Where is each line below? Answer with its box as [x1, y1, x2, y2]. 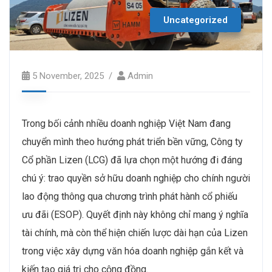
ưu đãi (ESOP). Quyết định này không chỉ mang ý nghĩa [22, 208, 248, 220]
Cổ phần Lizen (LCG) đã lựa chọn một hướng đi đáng [22, 154, 242, 166]
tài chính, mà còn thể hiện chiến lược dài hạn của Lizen [22, 226, 248, 239]
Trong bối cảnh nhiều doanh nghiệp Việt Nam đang [22, 117, 231, 129]
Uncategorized [163, 14, 228, 25]
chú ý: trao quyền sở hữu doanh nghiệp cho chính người [22, 172, 250, 184]
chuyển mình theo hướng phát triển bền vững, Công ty [22, 135, 243, 148]
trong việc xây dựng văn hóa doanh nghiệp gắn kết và [22, 245, 243, 257]
